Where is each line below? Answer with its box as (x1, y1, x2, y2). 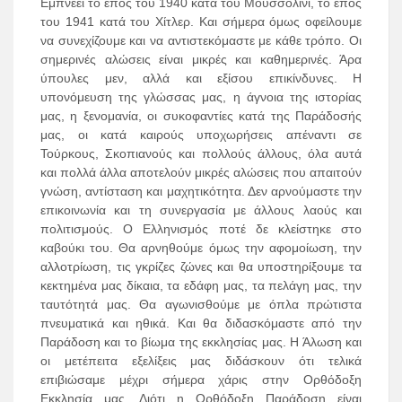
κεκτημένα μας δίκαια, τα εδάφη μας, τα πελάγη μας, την (40, 278, 362, 293)
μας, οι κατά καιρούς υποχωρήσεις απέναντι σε (40, 127, 362, 143)
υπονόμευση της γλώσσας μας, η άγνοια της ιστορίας (40, 90, 362, 105)
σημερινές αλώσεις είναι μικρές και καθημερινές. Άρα (40, 52, 362, 67)
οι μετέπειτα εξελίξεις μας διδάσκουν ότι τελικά (40, 354, 362, 369)
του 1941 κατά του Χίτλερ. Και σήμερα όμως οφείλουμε (40, 14, 362, 30)
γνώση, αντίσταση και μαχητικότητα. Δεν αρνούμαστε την (40, 184, 362, 199)
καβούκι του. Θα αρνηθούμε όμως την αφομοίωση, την (40, 240, 362, 256)
